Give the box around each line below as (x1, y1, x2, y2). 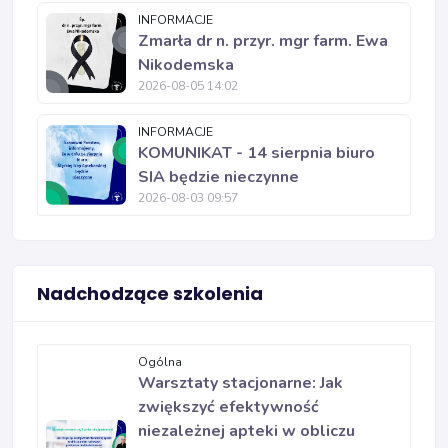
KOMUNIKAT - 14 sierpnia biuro (138, 142, 375, 164)
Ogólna (138, 354, 182, 370)
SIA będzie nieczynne (138, 166, 299, 188)
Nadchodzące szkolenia (37, 281, 263, 306)
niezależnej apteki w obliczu (138, 420, 355, 442)
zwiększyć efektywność (138, 396, 319, 418)
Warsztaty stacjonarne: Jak (138, 372, 343, 394)
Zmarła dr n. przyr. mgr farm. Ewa (138, 30, 388, 52)
